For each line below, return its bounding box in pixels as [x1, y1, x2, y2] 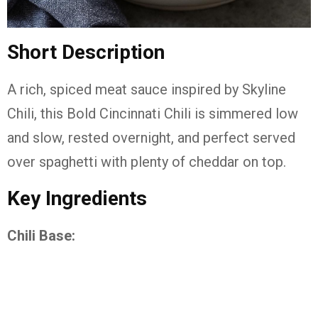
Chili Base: [7, 227, 75, 244]
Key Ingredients [7, 187, 147, 210]
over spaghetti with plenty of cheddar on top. [7, 153, 286, 170]
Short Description [7, 40, 165, 64]
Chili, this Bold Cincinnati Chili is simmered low [7, 105, 298, 122]
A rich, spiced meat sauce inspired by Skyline [7, 81, 286, 98]
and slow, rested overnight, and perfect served [7, 129, 295, 146]
